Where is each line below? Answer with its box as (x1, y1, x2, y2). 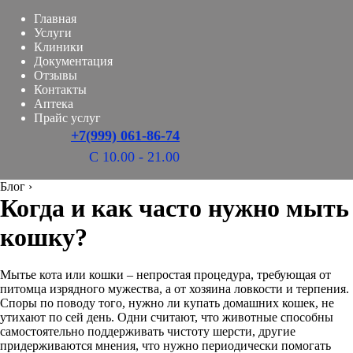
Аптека (34, 97, 73, 110)
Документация (34, 54, 113, 68)
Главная (34, 12, 76, 25)
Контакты (34, 83, 87, 96)
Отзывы (34, 69, 77, 82)
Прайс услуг (34, 111, 101, 124)
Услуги (34, 26, 72, 39)
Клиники (34, 40, 84, 54)
